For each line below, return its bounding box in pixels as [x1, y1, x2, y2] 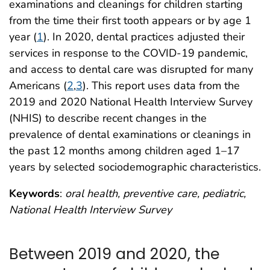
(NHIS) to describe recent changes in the [9, 111, 207, 126]
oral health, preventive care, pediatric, [65, 186, 246, 201]
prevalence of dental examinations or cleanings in [9, 127, 251, 142]
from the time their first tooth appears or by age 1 [9, 13, 251, 28]
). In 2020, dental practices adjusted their [43, 30, 245, 45]
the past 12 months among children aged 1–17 [9, 143, 240, 159]
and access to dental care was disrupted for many [9, 62, 253, 77]
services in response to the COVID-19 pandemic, [9, 46, 248, 61]
